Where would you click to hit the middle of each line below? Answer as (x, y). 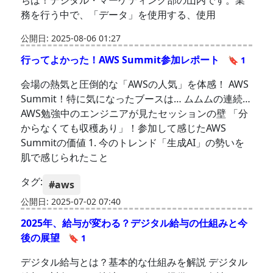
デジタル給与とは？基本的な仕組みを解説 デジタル (134, 262)
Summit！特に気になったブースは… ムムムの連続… (136, 99)
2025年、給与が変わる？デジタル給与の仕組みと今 (134, 223)
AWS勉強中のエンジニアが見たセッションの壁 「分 (135, 114)
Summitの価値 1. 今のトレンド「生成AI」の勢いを (133, 143)
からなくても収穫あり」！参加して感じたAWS (124, 128)
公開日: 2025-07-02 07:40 (71, 202)
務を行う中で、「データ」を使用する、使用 (119, 15)
